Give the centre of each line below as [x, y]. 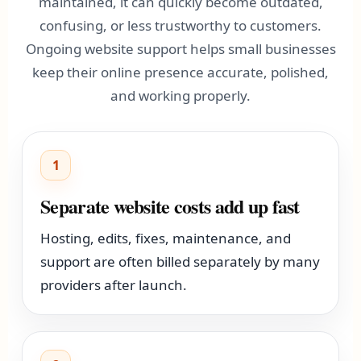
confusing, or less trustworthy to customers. [180, 25]
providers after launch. [114, 285]
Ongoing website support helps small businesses [180, 49]
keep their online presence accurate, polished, [180, 72]
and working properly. [180, 95]
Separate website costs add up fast [170, 206]
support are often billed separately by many [180, 261]
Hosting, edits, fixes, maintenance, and [166, 238]
